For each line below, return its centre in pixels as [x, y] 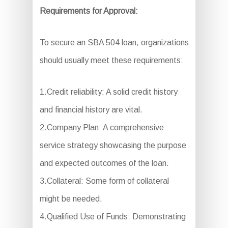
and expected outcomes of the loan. [104, 163]
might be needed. [71, 199]
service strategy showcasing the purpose [113, 146]
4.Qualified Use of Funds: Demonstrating [112, 217]
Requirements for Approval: [89, 11]
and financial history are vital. [91, 110]
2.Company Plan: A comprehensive [102, 128]
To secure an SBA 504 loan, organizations [114, 43]
